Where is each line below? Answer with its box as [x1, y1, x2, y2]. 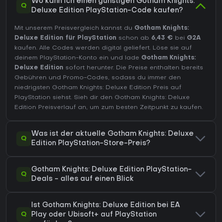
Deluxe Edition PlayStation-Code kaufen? [31, 7, 183, 14]
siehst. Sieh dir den [51, 94, 114, 101]
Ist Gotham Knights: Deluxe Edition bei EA [31, 202, 180, 209]
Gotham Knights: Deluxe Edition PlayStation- [31, 166, 192, 173]
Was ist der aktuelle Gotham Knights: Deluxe [31, 130, 194, 137]
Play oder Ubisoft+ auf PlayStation [31, 211, 157, 218]
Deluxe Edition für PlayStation [14, 35, 116, 41]
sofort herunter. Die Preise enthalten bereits [63, 64, 203, 71]
